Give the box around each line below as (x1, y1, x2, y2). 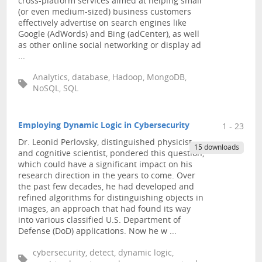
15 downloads (194, 144, 239, 151)
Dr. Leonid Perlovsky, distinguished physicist (18, 139, 192, 148)
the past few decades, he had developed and (18, 183, 194, 192)
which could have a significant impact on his (18, 161, 192, 170)
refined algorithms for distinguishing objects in (18, 194, 204, 204)
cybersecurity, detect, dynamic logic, (33, 249, 174, 258)
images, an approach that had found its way (18, 205, 191, 215)
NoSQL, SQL (33, 85, 78, 94)
